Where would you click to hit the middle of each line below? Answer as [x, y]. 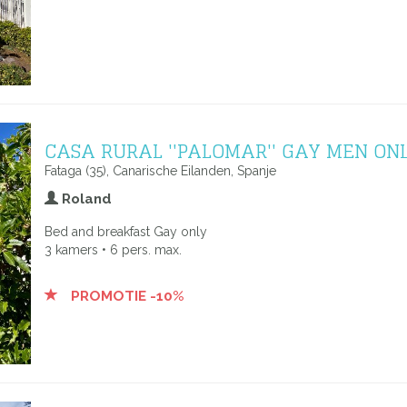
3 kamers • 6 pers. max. [113, 250]
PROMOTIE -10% [126, 296]
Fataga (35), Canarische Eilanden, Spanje [160, 171]
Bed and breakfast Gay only [126, 232]
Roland [85, 199]
